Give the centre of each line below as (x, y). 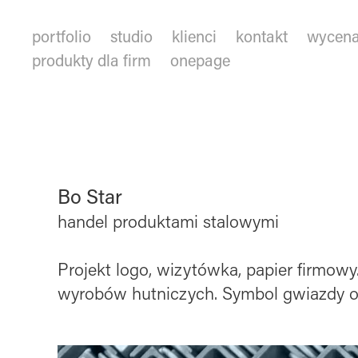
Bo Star (89, 196)
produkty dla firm (92, 60)
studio (132, 36)
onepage (201, 60)
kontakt (262, 36)
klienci (195, 36)
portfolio (62, 36)
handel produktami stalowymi (168, 221)
